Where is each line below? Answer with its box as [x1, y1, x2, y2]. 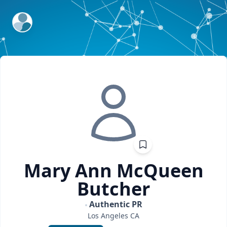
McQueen [116, 158, 204, 183]
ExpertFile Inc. [13, 13, 66, 24]
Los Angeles [88, 211, 128, 220]
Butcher [77, 176, 150, 201]
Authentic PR [89, 199, 142, 210]
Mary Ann [23, 158, 112, 183]
